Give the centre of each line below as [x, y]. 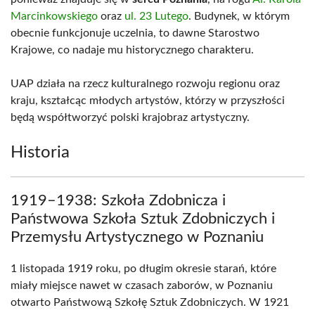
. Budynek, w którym [239, 16]
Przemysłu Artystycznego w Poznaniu [137, 237]
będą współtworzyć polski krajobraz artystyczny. [130, 117]
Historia [40, 153]
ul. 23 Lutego [156, 16]
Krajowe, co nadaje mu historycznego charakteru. [132, 50]
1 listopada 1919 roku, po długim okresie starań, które [143, 269]
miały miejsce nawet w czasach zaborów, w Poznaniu [142, 285]
